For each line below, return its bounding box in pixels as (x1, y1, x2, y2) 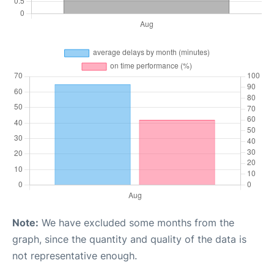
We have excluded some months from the (39, 217, 234, 229)
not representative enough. (12, 250, 137, 262)
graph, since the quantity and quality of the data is (12, 233, 246, 245)
